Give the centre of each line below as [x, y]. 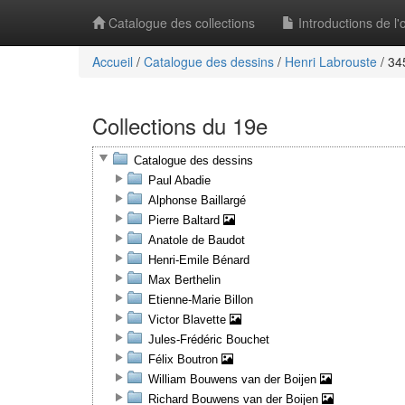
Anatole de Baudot [197, 240]
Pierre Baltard [186, 220]
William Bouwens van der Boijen [234, 379]
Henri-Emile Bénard [199, 260]
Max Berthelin [184, 280]
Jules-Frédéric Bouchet [209, 339]
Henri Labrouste [331, 61]
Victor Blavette [189, 320]
